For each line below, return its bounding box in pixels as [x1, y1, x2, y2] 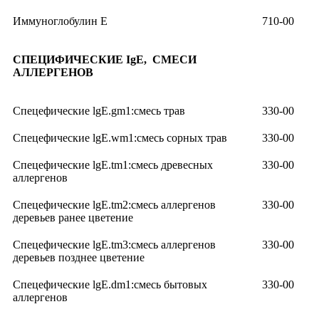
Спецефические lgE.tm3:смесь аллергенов [13, 239, 216, 251]
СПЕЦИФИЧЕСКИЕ [13, 53, 126, 66]
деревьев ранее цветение [13, 211, 133, 224]
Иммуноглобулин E [13, 15, 108, 28]
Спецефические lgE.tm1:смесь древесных [13, 159, 213, 172]
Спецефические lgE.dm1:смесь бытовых [13, 278, 207, 291]
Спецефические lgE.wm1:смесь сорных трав [13, 132, 227, 145]
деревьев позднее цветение [13, 251, 145, 264]
